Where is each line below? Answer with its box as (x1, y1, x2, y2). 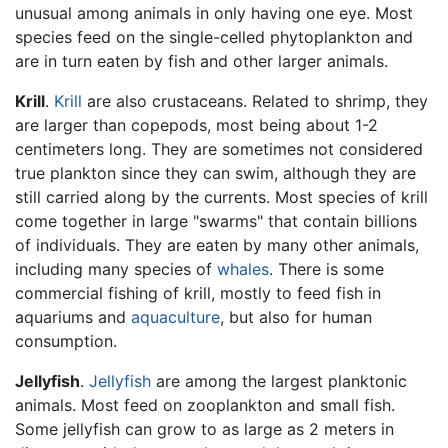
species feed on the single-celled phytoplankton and (15, 27, 413, 48)
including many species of (15, 259, 217, 280)
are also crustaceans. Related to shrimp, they (82, 91, 428, 112)
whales (217, 259, 269, 280)
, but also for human (220, 307, 372, 328)
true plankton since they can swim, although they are (15, 163, 416, 184)
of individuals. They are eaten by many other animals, (15, 235, 419, 256)
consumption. (15, 331, 117, 352)
